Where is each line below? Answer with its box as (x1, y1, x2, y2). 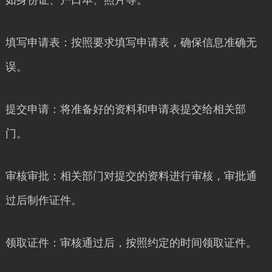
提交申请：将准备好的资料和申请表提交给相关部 (5, 103, 246, 115)
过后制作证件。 (5, 194, 82, 206)
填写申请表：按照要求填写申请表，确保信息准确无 (5, 36, 257, 49)
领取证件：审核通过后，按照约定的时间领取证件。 (5, 237, 257, 249)
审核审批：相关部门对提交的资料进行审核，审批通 (5, 170, 257, 182)
